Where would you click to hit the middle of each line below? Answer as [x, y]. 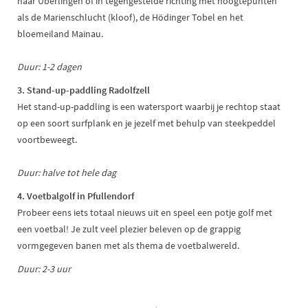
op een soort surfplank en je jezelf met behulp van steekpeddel [146, 123]
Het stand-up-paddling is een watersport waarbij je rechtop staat [149, 107]
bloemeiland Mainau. [60, 34]
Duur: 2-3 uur [44, 269]
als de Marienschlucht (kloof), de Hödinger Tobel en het [130, 18]
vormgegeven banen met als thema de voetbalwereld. [128, 246]
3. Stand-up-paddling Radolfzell [84, 90]
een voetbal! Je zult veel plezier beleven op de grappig [129, 229]
